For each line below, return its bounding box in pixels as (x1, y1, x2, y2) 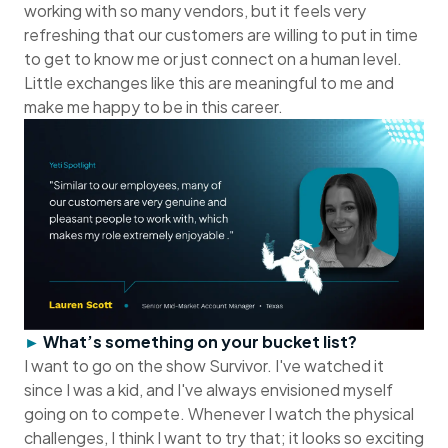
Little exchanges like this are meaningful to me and (24, 72, 394, 94)
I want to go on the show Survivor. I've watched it (24, 355, 384, 377)
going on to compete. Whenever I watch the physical (24, 403, 414, 425)
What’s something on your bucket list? (43, 331, 357, 353)
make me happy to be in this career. (24, 96, 283, 118)
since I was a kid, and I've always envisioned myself (24, 379, 393, 401)
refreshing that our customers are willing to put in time (24, 24, 418, 46)
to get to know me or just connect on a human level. (24, 48, 402, 70)
